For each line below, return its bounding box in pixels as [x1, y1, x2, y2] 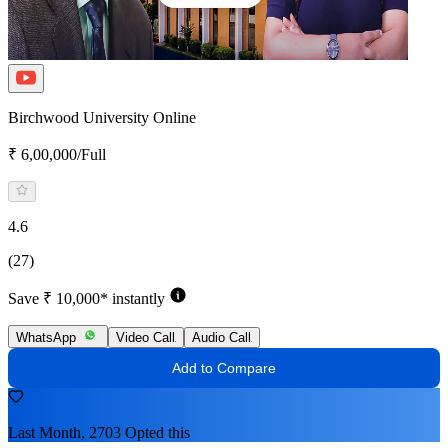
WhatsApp [16, 329, 76, 345]
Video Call [116, 329, 175, 345]
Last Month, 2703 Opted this [8, 423, 190, 441]
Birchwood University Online [8, 108, 196, 126]
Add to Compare [172, 359, 276, 376]
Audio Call [192, 329, 251, 345]
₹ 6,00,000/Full [8, 145, 106, 163]
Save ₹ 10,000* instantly [8, 289, 165, 307]
